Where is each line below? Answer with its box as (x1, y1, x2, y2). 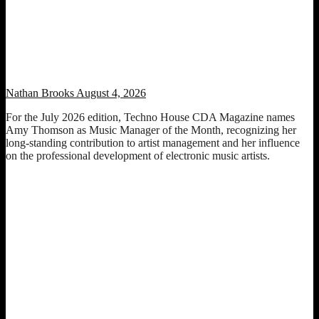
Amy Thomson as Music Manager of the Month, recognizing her (6, 123, 296, 136)
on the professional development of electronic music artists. (6, 149, 270, 162)
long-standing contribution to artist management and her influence (6, 136, 300, 149)
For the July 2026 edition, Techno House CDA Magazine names (6, 110, 295, 123)
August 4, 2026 (74, 86, 146, 99)
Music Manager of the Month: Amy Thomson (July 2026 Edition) (6, 58, 303, 70)
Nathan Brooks (6, 86, 74, 99)
